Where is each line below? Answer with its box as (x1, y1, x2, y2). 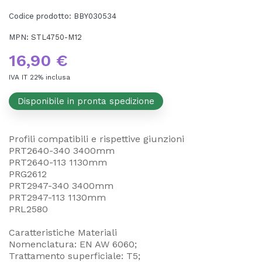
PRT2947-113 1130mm (9, 191, 106, 203)
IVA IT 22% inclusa (9, 73, 70, 81)
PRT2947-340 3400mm (9, 180, 113, 191)
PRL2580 (9, 203, 48, 215)
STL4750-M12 (31, 32, 82, 42)
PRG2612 (9, 168, 47, 180)
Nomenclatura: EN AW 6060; (9, 238, 137, 250)
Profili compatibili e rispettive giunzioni (9, 133, 184, 144)
